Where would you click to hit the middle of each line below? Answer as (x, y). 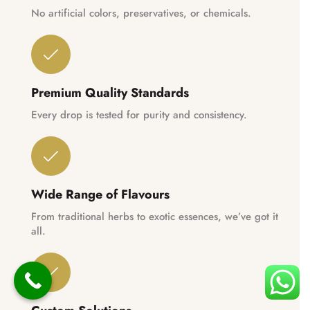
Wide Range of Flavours (100, 195)
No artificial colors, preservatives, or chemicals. (141, 13)
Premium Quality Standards (110, 93)
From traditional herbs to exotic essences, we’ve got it (155, 217)
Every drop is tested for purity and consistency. (139, 115)
